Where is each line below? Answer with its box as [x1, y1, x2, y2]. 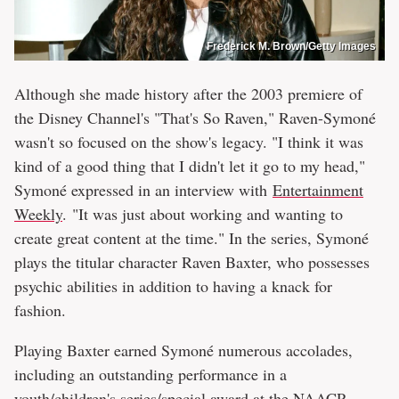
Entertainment [273, 178, 363, 200]
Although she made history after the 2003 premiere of [14, 82, 362, 104]
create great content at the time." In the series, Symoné [14, 226, 369, 248]
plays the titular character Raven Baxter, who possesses [14, 250, 370, 273]
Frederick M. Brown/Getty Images [207, 39, 376, 53]
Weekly [14, 202, 62, 224]
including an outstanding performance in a [14, 362, 287, 385]
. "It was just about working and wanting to [62, 202, 343, 224]
